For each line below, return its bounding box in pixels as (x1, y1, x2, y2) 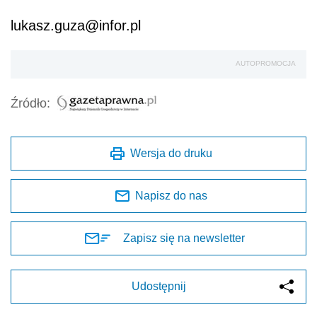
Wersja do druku (130, 147, 212, 160)
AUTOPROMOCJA (236, 59, 296, 68)
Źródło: (11, 96, 50, 111)
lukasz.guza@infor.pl (11, 18, 141, 34)
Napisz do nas (135, 190, 207, 202)
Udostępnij (131, 280, 186, 293)
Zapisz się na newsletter (123, 232, 245, 245)
